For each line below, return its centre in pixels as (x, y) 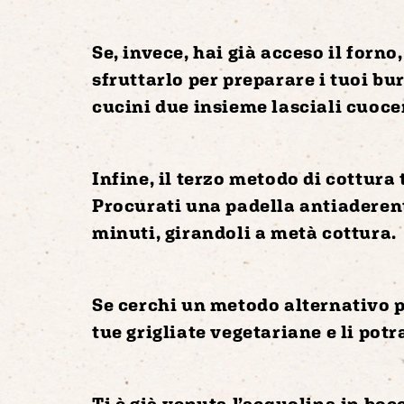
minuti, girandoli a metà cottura (242, 232)
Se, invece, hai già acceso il (220, 51)
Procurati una (159, 205)
